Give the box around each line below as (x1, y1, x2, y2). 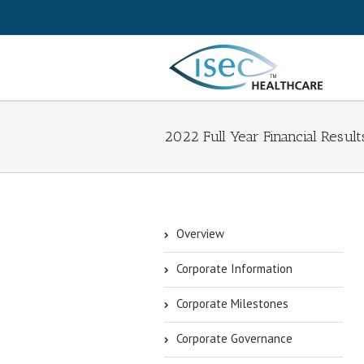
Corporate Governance (176, 331, 292, 346)
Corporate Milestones (176, 296, 288, 311)
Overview (176, 226, 224, 241)
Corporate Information (176, 261, 292, 276)
